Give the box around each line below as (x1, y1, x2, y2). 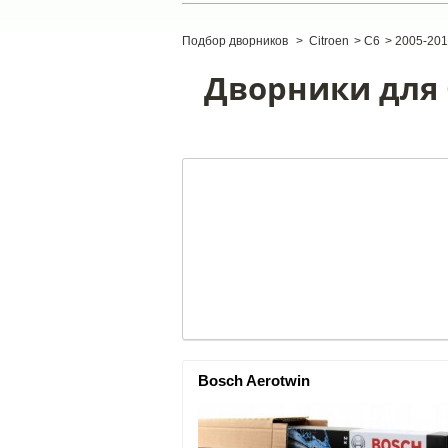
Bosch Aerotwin (198, 372, 310, 389)
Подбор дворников (182, 34, 288, 48)
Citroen (309, 34, 349, 48)
